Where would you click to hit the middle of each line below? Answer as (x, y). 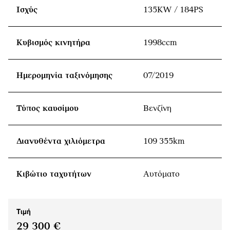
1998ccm (160, 43)
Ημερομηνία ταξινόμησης (64, 75)
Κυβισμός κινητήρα (53, 43)
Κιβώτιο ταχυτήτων (54, 174)
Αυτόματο (161, 174)
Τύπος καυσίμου (47, 108)
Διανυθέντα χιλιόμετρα (61, 141)
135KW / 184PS (173, 10)
